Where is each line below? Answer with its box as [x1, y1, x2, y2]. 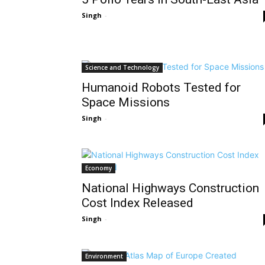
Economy [85, 164, 112, 172]
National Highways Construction [82, 181, 259, 195]
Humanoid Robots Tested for [82, 80, 241, 95]
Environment [85, 252, 123, 260]
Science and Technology [85, 63, 159, 72]
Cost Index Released [82, 196, 193, 210]
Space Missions [82, 95, 170, 109]
